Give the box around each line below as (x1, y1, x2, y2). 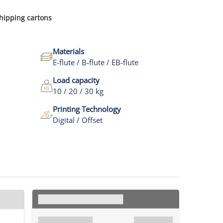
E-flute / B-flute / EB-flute (52, 57, 138, 67)
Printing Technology (52, 104, 121, 114)
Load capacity (52, 75, 100, 85)
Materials (52, 46, 84, 56)
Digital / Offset (52, 115, 103, 125)
